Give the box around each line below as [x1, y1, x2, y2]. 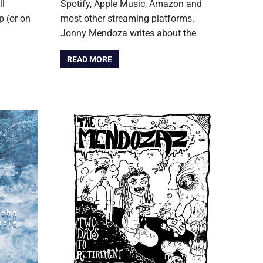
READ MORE [67, 54, 113, 64]
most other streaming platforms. [60, 13, 194, 25]
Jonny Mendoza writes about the [60, 28, 196, 39]
